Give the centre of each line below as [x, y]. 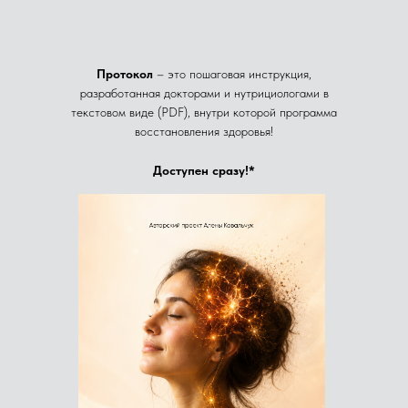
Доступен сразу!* [204, 170]
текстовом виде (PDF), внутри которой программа [204, 112]
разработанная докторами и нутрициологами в [204, 93]
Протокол [127, 74]
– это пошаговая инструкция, [234, 74]
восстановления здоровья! [204, 131]
